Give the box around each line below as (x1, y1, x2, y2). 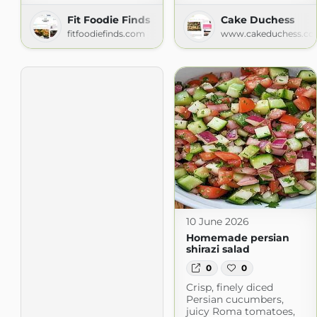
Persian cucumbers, (185, 293, 284, 306)
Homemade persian (185, 231, 289, 244)
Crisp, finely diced (185, 281, 273, 294)
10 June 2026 (185, 214, 249, 228)
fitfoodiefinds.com (67, 28, 145, 39)
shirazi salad (185, 242, 250, 255)
